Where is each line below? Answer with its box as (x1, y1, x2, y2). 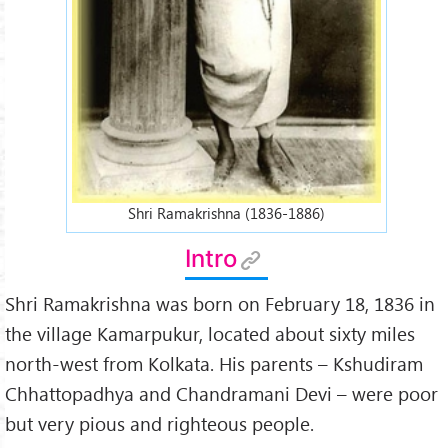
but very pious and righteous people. (5, 410, 314, 436)
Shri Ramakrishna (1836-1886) (127, 203, 325, 224)
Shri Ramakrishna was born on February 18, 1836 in (5, 290, 435, 316)
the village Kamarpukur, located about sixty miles (5, 320, 415, 346)
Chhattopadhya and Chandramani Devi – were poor (5, 380, 438, 406)
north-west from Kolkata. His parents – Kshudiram (5, 350, 423, 376)
